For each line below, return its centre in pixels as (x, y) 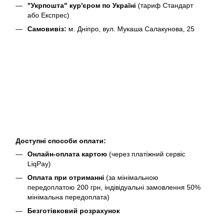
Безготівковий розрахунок (75, 211)
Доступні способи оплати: (61, 141)
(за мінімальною (131, 177)
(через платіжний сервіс (146, 154)
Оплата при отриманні (66, 177)
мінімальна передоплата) (68, 197)
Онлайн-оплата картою (67, 154)
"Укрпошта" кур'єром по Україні (83, 5)
